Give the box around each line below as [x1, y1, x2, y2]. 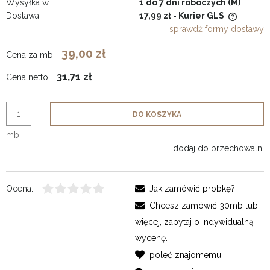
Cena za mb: [6, 50, 55, 60]
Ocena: [6, 184, 33, 194]
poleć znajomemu [149, 250, 221, 260]
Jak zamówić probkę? [149, 184, 235, 194]
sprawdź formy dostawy [169, 24, 264, 34]
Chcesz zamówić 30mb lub [149, 201, 258, 211]
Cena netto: [6, 72, 50, 83]
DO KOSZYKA [132, 110, 181, 119]
